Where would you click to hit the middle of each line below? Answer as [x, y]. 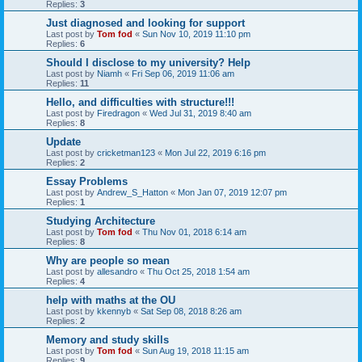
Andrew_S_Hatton [133, 192]
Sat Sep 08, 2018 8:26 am [191, 311]
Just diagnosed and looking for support [145, 23]
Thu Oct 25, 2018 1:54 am [198, 271]
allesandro [117, 271]
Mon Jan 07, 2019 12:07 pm [232, 192]
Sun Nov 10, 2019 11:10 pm [196, 34]
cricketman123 [126, 152]
